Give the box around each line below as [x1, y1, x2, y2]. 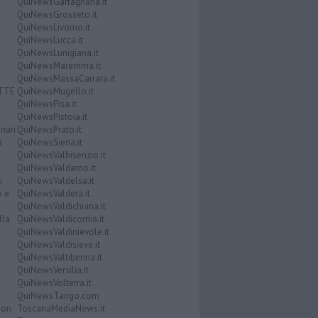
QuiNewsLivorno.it [16, 21, 90, 33]
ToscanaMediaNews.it [16, 302, 105, 314]
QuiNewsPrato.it [16, 123, 82, 136]
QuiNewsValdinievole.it [16, 225, 109, 238]
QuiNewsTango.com [16, 289, 99, 302]
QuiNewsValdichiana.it [16, 199, 106, 212]
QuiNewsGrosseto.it [16, 8, 97, 21]
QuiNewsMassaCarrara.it [16, 72, 115, 84]
